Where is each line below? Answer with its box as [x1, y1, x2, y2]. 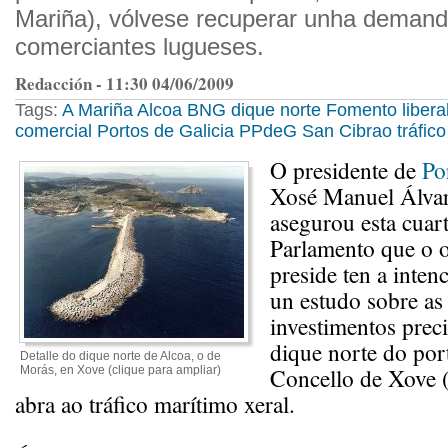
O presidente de [270, 154, 422, 186]
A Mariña [62, 100, 133, 120]
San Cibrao [302, 121, 392, 141]
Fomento [326, 100, 397, 120]
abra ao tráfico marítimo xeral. [15, 388, 295, 420]
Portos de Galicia [97, 121, 234, 141]
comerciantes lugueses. [15, 33, 264, 60]
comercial [15, 121, 92, 141]
